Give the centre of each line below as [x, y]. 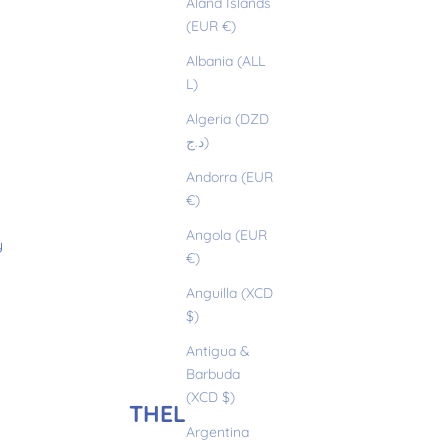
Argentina [217, 432]
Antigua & [218, 351]
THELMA [175, 413]
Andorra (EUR [229, 177]
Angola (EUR [226, 235]
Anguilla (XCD [229, 293]
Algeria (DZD [227, 119]
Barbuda [213, 374]
